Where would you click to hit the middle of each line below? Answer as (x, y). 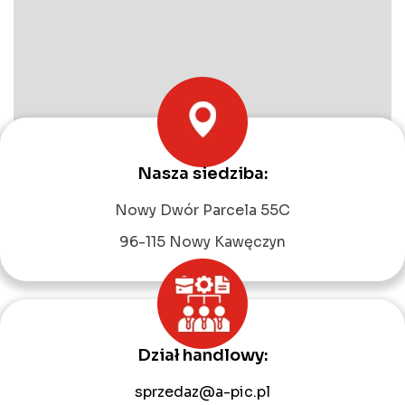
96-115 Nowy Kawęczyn (202, 242)
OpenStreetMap (287, 192)
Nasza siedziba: (202, 174)
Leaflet (212, 192)
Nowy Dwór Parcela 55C (202, 211)
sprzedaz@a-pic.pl (202, 391)
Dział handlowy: (202, 355)
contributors (357, 192)
